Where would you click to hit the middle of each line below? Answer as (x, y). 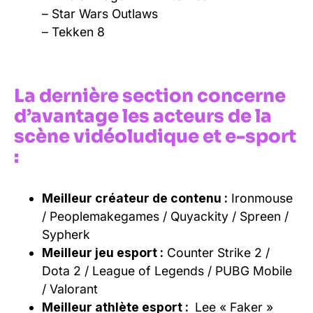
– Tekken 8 (73, 31)
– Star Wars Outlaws (100, 13)
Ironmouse (260, 198)
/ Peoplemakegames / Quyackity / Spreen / (165, 216)
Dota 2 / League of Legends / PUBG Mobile (167, 270)
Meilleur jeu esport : (103, 252)
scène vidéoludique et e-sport (155, 136)
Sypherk (66, 234)
